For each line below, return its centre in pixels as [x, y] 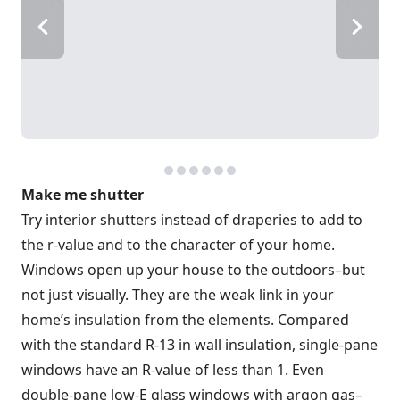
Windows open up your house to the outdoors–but [193, 270]
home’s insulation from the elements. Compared [185, 320]
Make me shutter [83, 195]
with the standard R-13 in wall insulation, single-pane [200, 345]
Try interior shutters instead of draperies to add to [192, 220]
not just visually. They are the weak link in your [178, 295]
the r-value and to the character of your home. [178, 245]
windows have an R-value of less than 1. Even [173, 370]
